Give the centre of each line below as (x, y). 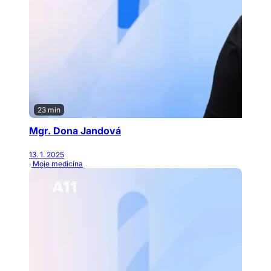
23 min (49, 110)
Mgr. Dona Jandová (75, 131)
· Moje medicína (56, 163)
